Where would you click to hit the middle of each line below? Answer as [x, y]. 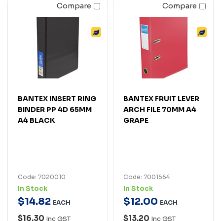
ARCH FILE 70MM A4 [160, 109]
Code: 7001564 [147, 177]
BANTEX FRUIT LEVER [161, 98]
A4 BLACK [37, 120]
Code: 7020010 [42, 177]
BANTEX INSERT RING [57, 98]
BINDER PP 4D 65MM [55, 109]
